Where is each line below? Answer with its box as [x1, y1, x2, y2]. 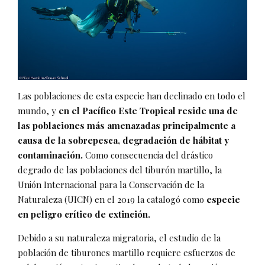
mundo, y [18, 104, 59, 117]
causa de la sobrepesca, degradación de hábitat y [18, 134, 229, 146]
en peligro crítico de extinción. [18, 208, 150, 220]
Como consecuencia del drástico [83, 148, 213, 161]
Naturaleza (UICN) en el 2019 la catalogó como [18, 193, 206, 205]
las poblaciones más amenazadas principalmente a [18, 119, 235, 131]
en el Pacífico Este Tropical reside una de [59, 104, 238, 117]
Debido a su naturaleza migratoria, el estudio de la [18, 231, 221, 244]
